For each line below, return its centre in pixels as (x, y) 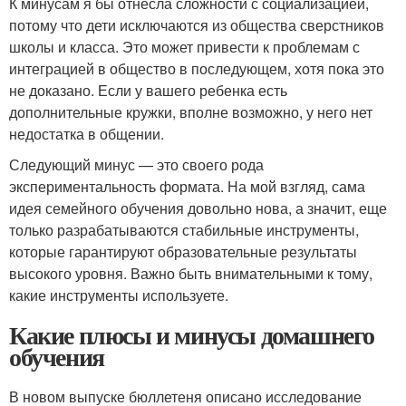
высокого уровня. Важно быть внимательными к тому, (191, 273)
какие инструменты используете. (119, 295)
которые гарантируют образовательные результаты (183, 251)
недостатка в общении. (87, 133)
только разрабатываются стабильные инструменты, (184, 229)
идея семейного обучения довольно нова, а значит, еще (198, 208)
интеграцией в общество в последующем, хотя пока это (197, 68)
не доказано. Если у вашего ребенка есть (148, 90)
